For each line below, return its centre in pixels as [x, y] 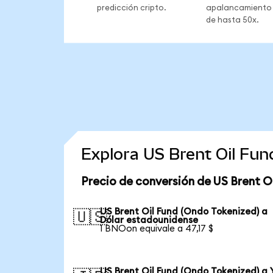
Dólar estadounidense [149, 220]
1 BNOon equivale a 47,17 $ [157, 229]
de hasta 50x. [232, 20]
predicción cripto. [131, 8]
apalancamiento [239, 8]
